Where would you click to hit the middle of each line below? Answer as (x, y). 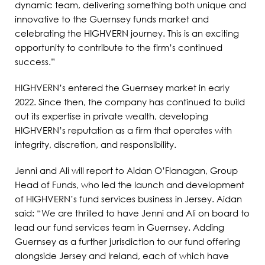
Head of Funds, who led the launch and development (130, 184)
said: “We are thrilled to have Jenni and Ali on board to (132, 213)
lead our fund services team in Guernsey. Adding (119, 227)
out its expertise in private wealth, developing (112, 116)
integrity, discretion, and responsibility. (96, 144)
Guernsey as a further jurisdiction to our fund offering (127, 241)
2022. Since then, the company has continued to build (130, 101)
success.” (35, 61)
